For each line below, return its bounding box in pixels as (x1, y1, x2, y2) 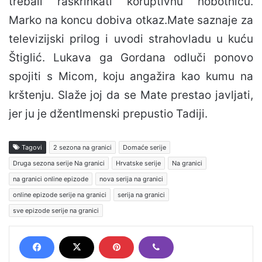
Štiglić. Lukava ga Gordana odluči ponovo (9, 51, 253, 65)
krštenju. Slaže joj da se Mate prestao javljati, (9, 88, 253, 102)
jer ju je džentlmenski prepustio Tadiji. (9, 107, 208, 121)
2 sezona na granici (53, 143, 112, 152)
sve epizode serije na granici (13, 206, 99, 215)
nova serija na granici (99, 175, 163, 184)
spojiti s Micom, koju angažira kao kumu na (9, 70, 253, 84)
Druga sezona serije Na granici (13, 159, 105, 168)
